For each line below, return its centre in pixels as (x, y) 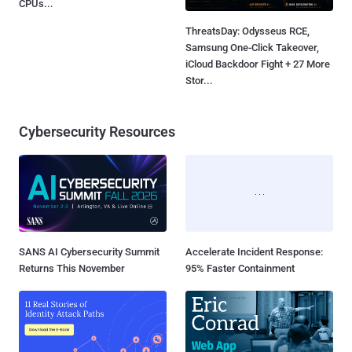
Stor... (199, 81)
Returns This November (72, 269)
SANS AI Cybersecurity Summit (89, 252)
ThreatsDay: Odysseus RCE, (247, 31)
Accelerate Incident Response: (254, 252)
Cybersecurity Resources (97, 132)
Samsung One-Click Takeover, (252, 48)
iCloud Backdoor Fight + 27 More (258, 64)
